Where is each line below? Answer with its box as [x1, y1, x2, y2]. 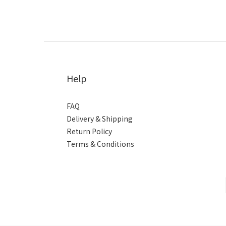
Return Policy [67, 126, 112, 137]
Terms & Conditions [67, 139, 134, 149]
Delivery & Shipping [67, 114, 133, 124]
